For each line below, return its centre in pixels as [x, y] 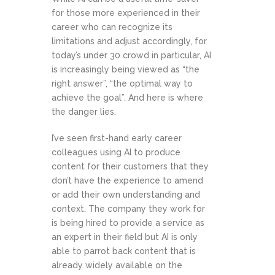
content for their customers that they [130, 166]
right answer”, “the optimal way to [122, 83]
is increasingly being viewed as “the [126, 69]
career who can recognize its [112, 27]
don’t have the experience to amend [127, 180]
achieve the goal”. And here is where [127, 98]
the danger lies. [84, 112]
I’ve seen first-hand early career [117, 138]
